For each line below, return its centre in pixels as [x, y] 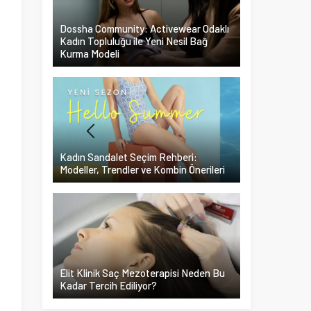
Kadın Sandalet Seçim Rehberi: [128, 157]
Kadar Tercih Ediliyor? [108, 285]
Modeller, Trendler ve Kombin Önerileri [142, 169]
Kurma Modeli [90, 53]
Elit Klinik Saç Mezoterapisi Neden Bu [142, 273]
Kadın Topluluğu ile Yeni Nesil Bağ [134, 41]
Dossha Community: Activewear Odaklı [144, 28]
